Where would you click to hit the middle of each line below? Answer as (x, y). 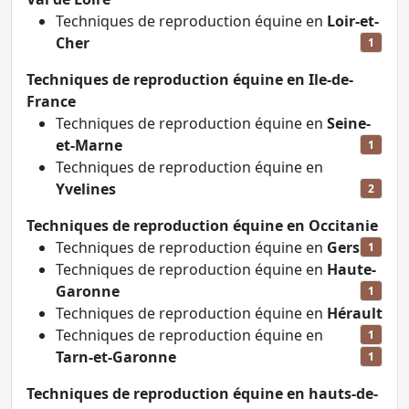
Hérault (355, 314)
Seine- (349, 124)
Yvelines (86, 189)
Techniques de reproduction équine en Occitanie (202, 226)
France (51, 102)
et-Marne (89, 146)
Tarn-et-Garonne (116, 357)
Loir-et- (353, 21)
